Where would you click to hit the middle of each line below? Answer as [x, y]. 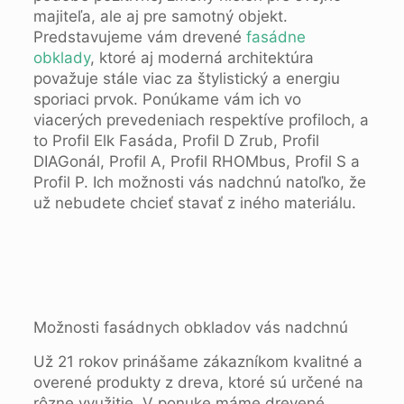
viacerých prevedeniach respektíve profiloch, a [201, 120]
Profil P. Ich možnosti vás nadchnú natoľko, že [199, 182]
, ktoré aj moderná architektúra [202, 58]
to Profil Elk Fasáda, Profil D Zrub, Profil [176, 141]
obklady [61, 58]
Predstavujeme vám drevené [139, 37]
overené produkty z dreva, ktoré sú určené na [198, 382]
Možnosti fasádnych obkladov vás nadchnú [190, 327]
